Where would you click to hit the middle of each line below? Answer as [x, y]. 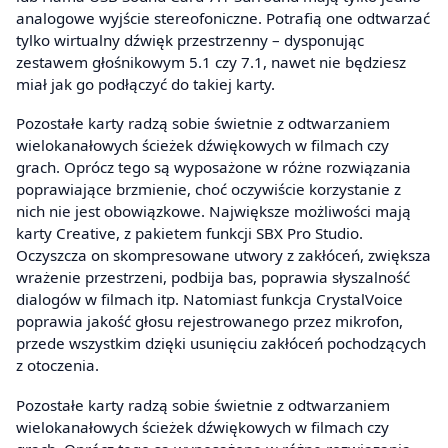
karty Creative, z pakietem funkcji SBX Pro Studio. [189, 233]
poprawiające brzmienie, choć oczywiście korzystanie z [208, 189]
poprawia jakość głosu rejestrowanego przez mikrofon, [209, 321]
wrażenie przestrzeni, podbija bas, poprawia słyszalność [213, 277]
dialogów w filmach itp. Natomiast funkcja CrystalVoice [209, 299]
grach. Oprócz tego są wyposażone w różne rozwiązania [213, 167]
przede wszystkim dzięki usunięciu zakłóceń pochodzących [221, 343]
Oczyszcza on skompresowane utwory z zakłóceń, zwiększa [223, 255]
